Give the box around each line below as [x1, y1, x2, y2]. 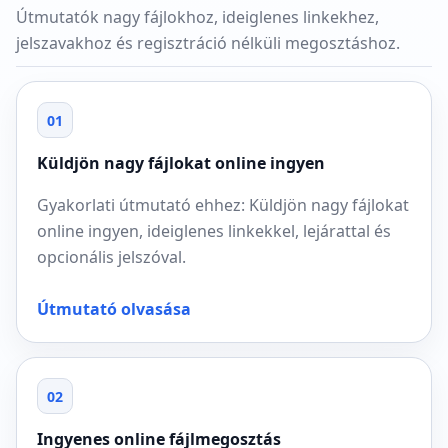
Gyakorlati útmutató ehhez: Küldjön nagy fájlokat [37, 194, 409, 216]
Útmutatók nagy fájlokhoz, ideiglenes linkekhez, [16, 6, 379, 28]
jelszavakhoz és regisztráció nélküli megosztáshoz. [16, 32, 400, 54]
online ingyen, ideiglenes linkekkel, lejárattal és [37, 220, 391, 242]
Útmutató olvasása [37, 298, 191, 320]
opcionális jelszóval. [37, 246, 186, 268]
